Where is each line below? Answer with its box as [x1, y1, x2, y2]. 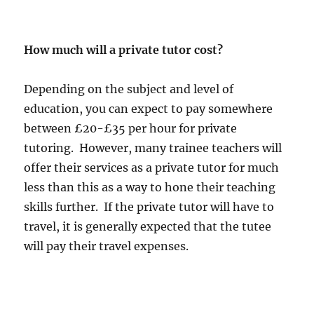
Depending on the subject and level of [24, 81, 234, 96]
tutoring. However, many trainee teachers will [24, 140, 282, 155]
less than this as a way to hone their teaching [24, 179, 276, 194]
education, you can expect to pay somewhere [24, 101, 273, 116]
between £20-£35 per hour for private [24, 121, 238, 135]
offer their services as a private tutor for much [24, 160, 280, 175]
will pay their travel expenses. [24, 238, 189, 253]
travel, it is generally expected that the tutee [24, 219, 272, 233]
